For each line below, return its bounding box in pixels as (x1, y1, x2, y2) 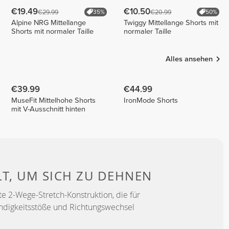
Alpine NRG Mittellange (11, 18, 86, 27)
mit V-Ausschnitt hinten (11, 104, 86, 113)
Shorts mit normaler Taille (11, 27, 94, 36)
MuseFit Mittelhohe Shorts (11, 96, 96, 105)
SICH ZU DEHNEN (42, 168, 152, 185)
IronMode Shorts (124, 96, 178, 105)
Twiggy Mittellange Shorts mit (124, 18, 219, 27)
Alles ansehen (166, 54, 213, 63)
